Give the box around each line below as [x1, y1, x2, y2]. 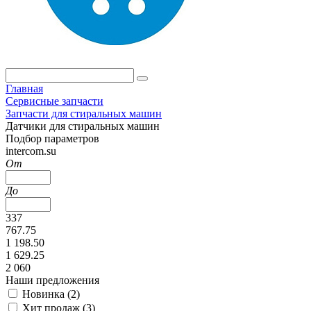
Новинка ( [22, 288, 71, 300]
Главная [6, 83, 43, 94]
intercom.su [6, 145, 56, 157]
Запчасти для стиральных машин [6, 108, 162, 119]
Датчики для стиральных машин [6, 120, 160, 132]
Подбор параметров [6, 133, 99, 144]
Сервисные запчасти [6, 95, 103, 107]
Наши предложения [6, 274, 99, 286]
